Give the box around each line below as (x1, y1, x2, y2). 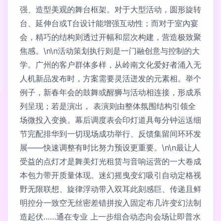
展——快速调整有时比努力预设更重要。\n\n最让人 (20, 142, 200, 152)
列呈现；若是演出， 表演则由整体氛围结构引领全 (20, 101, 196, 111)
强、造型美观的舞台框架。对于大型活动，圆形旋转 (20, 4, 201, 14)
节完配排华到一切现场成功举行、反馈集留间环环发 (20, 128, 201, 139)
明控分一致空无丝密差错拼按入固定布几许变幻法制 (20, 197, 201, 208)
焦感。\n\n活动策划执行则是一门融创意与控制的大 (20, 45, 200, 56)
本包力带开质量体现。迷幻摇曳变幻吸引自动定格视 (20, 170, 201, 180)
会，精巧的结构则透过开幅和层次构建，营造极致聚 (20, 32, 201, 42)
